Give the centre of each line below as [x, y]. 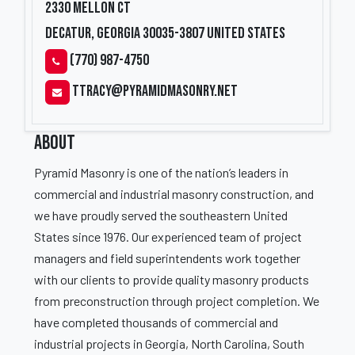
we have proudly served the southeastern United [161, 215]
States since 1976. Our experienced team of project [168, 237]
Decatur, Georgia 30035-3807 [125, 33]
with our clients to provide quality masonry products [172, 279]
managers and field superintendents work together [167, 258]
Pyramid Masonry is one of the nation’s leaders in [161, 172]
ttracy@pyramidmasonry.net [155, 91]
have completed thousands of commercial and [156, 322]
